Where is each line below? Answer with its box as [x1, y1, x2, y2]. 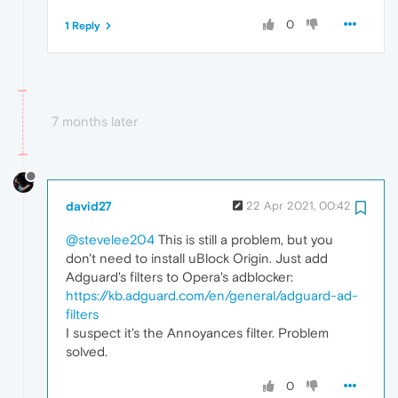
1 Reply [65, 20, 100, 33]
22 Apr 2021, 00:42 [246, 198, 351, 212]
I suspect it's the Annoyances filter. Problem [66, 324, 329, 340]
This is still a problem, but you [155, 231, 333, 247]
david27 [66, 198, 112, 213]
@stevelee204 [66, 231, 155, 247]
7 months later [52, 114, 138, 130]
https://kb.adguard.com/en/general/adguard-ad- [66, 287, 358, 303]
